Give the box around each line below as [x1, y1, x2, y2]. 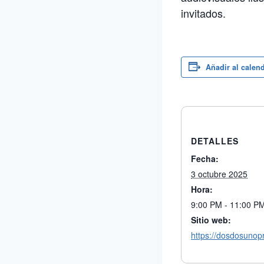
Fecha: [191, 153, 219, 164]
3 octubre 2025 [191, 168, 247, 180]
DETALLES [191, 135, 239, 147]
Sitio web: [191, 214, 231, 226]
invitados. [181, 5, 226, 21]
